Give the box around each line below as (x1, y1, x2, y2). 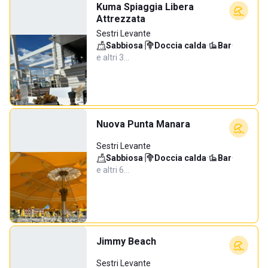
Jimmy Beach (96, 236, 156, 247)
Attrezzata (96, 13, 145, 25)
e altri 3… (96, 53, 129, 62)
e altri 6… (96, 165, 129, 175)
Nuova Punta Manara (96, 118, 190, 130)
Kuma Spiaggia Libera (96, 1, 194, 13)
